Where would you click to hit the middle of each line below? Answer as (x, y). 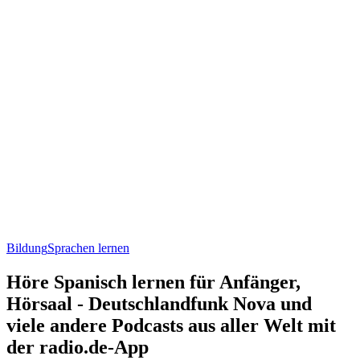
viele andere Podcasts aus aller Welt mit (171, 325)
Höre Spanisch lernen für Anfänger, (153, 282)
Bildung (27, 247)
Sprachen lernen (88, 247)
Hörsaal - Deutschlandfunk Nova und (159, 303)
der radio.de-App (78, 347)
